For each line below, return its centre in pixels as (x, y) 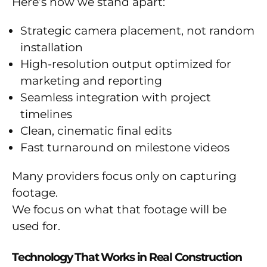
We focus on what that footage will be (119, 210)
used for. (36, 226)
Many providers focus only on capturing (124, 176)
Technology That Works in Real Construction (127, 257)
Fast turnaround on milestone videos (125, 148)
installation (52, 48)
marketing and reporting (91, 81)
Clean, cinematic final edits (96, 131)
